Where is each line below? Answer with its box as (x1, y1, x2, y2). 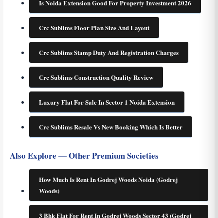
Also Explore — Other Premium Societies (9, 149, 159, 162)
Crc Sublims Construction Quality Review (38, 73, 153, 82)
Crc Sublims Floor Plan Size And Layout (38, 23, 149, 33)
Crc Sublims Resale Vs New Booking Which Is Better (38, 122, 182, 132)
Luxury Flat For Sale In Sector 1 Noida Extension (38, 97, 175, 107)
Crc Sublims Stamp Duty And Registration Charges (38, 48, 179, 57)
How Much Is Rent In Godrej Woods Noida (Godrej (38, 175, 178, 184)
